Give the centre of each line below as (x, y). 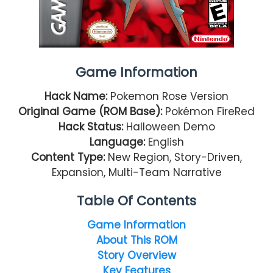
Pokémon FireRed (210, 111)
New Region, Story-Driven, (173, 157)
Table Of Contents (136, 200)
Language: (117, 142)
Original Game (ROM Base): (92, 111)
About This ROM (136, 240)
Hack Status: (90, 126)
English (166, 142)
